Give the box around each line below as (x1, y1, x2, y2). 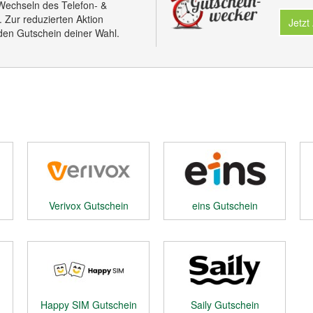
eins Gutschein (191, 198, 258, 212)
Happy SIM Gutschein (40, 298, 137, 312)
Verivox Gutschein (48, 198, 129, 212)
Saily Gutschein (190, 298, 259, 312)
